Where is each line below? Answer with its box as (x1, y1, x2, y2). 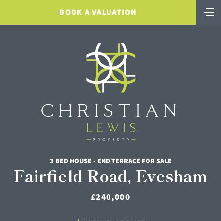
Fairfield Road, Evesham (13, 163, 208, 186)
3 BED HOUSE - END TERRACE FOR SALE (49, 156, 172, 165)
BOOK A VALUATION (59, 7, 137, 17)
